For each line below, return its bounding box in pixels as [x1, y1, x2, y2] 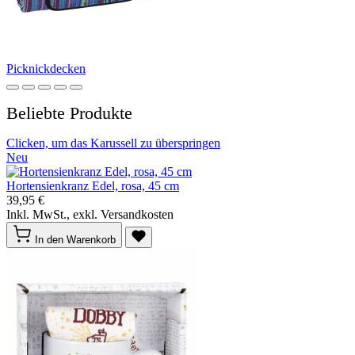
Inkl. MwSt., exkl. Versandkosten [6, 208, 174, 221]
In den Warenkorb [35, 234, 116, 246]
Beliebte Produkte [6, 103, 132, 123]
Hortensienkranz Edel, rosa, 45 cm [6, 179, 179, 193]
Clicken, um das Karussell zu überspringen [6, 136, 220, 150]
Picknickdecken [6, 62, 86, 75]
